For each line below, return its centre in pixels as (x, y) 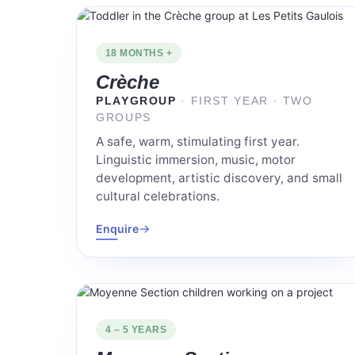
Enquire (117, 229)
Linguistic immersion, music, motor (196, 160)
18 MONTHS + (139, 53)
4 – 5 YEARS (136, 330)
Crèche (128, 82)
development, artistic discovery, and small (219, 178)
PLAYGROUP (139, 101)
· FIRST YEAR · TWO (247, 101)
